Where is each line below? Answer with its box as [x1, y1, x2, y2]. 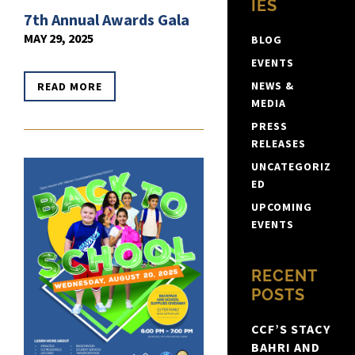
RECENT [250, 266, 317, 286]
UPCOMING [250, 200, 312, 215]
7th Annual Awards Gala [24, 10, 189, 30]
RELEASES [250, 136, 306, 151]
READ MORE [37, 79, 102, 94]
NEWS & [250, 78, 294, 94]
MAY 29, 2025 [24, 30, 94, 47]
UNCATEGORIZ [250, 159, 331, 174]
